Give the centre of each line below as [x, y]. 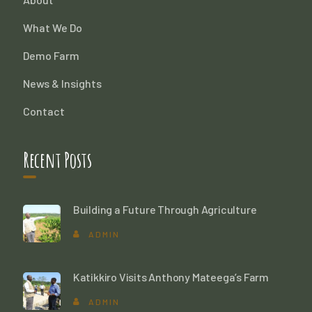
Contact [44, 111]
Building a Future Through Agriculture [165, 210]
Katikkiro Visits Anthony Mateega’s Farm [171, 277]
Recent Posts [57, 160]
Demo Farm [51, 56]
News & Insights [62, 84]
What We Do [52, 28]
